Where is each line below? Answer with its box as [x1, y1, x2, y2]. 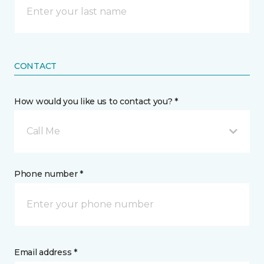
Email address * [14, 247, 77, 258]
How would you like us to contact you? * [14, 96, 179, 107]
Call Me [27, 126, 60, 137]
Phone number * [14, 169, 84, 179]
